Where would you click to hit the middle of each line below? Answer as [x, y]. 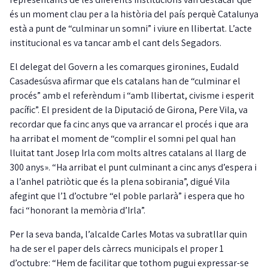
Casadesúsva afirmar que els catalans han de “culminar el [125, 81]
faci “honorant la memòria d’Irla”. [77, 211]
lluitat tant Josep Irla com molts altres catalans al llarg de [128, 153]
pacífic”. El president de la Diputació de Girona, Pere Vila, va [129, 110]
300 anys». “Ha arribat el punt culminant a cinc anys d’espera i [133, 167]
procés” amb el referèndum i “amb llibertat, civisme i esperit [132, 96]
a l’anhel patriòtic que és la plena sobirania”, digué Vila [120, 182]
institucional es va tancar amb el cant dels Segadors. [115, 43]
